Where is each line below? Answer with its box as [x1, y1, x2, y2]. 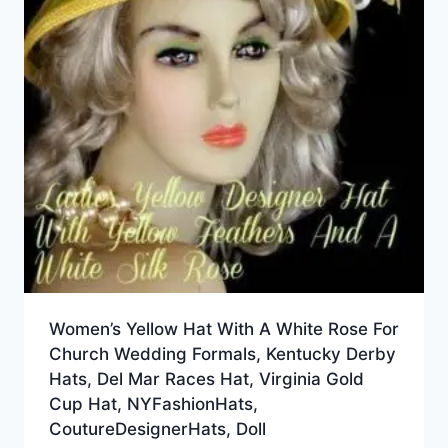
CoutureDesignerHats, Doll [48, 419, 266, 440]
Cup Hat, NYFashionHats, [48, 394, 258, 415]
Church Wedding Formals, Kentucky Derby [48, 344, 396, 365]
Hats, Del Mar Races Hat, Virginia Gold [48, 369, 364, 390]
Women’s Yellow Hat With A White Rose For [48, 319, 399, 340]
